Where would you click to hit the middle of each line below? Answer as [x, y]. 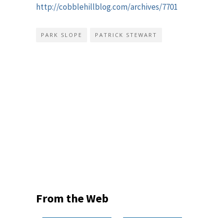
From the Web [72, 198]
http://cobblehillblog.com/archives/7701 [107, 7]
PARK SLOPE [62, 35]
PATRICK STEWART [126, 35]
